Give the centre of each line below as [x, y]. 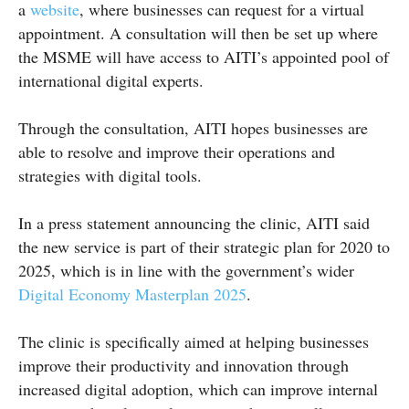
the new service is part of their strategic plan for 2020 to [204, 246]
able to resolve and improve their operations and [177, 151]
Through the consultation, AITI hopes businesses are [193, 127]
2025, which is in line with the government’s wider [186, 270]
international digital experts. [111, 80]
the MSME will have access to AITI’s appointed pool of [204, 56]
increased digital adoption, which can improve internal [198, 388]
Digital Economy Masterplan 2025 [132, 294]
